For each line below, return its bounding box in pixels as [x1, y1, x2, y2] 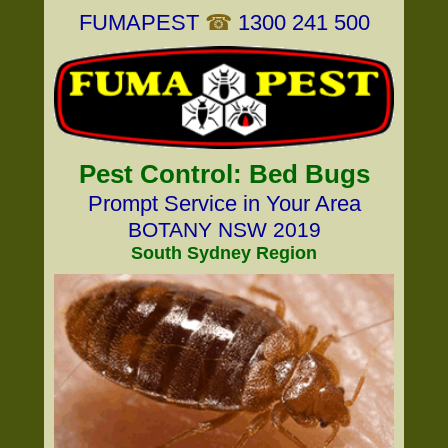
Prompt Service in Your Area [87, 191, 361, 216]
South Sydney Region [131, 243, 317, 263]
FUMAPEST [78, 10, 199, 35]
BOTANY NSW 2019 [127, 218, 321, 241]
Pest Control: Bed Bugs [78, 159, 370, 189]
